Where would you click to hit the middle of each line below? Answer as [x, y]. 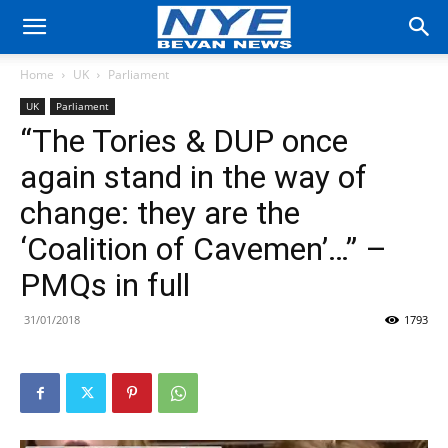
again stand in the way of [193, 177]
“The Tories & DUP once [184, 141]
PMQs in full [105, 285]
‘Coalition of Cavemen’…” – [203, 249]
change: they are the [160, 213]
